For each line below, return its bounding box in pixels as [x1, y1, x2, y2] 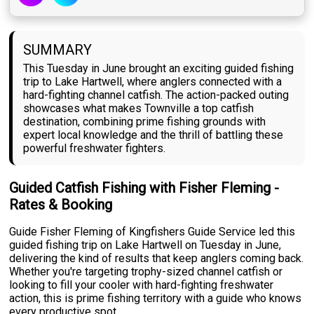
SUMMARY [23, 41, 93, 59]
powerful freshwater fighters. [23, 142, 166, 156]
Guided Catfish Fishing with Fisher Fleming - [9, 179, 280, 197]
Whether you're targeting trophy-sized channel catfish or [9, 265, 283, 279]
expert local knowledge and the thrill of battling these [23, 128, 284, 142]
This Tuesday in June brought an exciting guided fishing [23, 62, 294, 76]
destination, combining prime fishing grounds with [23, 115, 266, 129]
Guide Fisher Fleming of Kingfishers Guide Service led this [9, 225, 296, 239]
